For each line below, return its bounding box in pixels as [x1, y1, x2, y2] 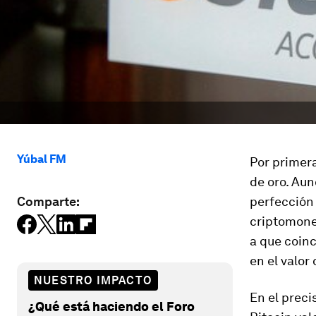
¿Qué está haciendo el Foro [28, 298, 195, 314]
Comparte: [17, 194, 80, 209]
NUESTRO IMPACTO [34, 273, 152, 287]
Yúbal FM [17, 152, 66, 166]
